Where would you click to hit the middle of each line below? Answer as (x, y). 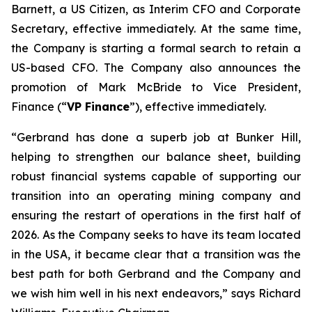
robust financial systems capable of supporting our (156, 176)
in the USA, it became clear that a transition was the (156, 254)
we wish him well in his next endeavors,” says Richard (156, 293)
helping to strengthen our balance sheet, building (156, 157)
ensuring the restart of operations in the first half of (156, 215)
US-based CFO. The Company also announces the (156, 68)
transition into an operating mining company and (156, 196)
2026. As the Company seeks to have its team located (156, 235)
